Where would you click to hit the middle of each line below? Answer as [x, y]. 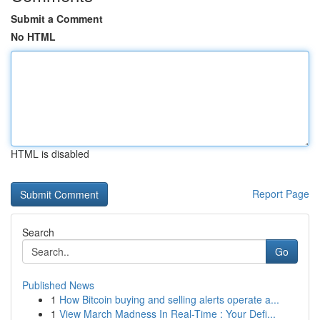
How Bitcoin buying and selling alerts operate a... [169, 299]
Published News [58, 285]
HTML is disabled [50, 154]
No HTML [33, 36]
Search [38, 232]
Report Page [281, 194]
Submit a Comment [57, 19]
